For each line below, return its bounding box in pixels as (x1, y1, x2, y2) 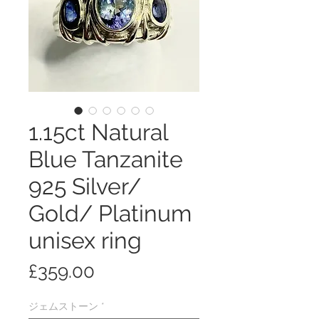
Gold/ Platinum (28, 199, 192, 226)
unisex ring (28, 226, 142, 253)
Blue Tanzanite (28, 145, 183, 172)
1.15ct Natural (28, 118, 168, 145)
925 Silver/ (28, 172, 141, 199)
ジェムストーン (28, 300, 98, 312)
